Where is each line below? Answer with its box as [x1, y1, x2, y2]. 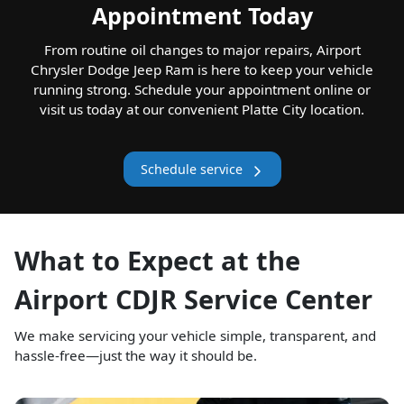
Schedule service [140, 161, 243, 179]
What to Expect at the [14, 243, 300, 279]
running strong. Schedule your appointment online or [33, 80, 371, 99]
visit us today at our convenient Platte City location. [40, 100, 364, 119]
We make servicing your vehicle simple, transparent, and [14, 326, 376, 345]
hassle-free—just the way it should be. [14, 346, 257, 365]
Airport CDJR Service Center [14, 281, 372, 317]
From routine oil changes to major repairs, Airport [43, 41, 361, 60]
